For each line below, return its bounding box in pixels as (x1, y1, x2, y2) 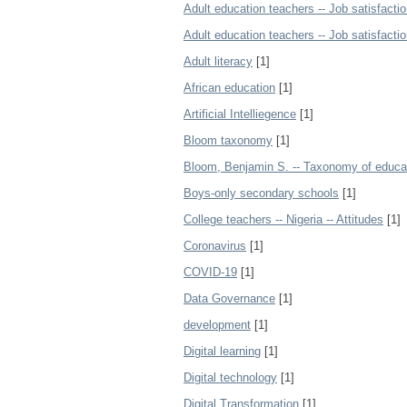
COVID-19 (184, 265, 237, 279)
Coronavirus (184, 239, 246, 253)
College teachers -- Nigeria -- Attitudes (184, 213, 383, 226)
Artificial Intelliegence (184, 107, 296, 121)
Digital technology (184, 371, 277, 384)
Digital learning (184, 344, 261, 358)
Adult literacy (184, 55, 253, 68)
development (184, 318, 251, 332)
